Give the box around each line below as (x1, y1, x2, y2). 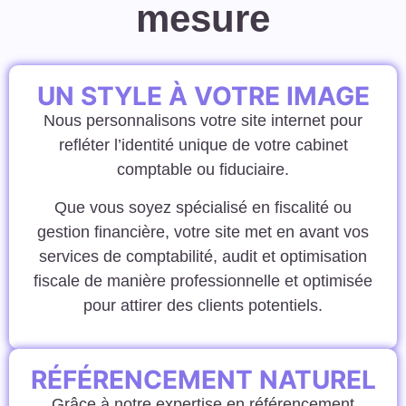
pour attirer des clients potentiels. (83, 295, 323, 314)
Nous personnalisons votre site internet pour (43, 111, 362, 130)
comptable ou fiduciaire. (117, 160, 289, 179)
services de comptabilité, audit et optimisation (39, 246, 367, 266)
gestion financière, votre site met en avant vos (37, 222, 369, 241)
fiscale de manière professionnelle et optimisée (34, 271, 372, 290)
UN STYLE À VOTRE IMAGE (36, 81, 370, 112)
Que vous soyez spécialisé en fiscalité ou (54, 198, 352, 217)
